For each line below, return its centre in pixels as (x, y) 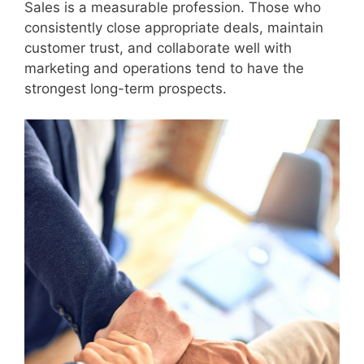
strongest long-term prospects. (126, 88)
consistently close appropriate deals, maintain (174, 27)
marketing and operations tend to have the (164, 68)
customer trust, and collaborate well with (158, 48)
